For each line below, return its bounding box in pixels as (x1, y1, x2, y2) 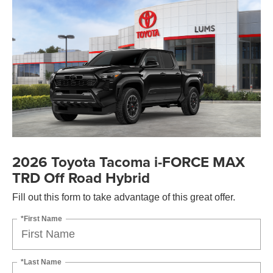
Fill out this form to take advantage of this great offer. (12, 191, 235, 202)
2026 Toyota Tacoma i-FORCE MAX (12, 151, 245, 172)
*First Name (21, 214, 62, 223)
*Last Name (21, 257, 62, 266)
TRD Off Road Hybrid (12, 166, 150, 188)
